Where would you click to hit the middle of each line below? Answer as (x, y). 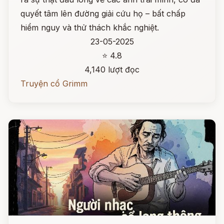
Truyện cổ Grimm (54, 83)
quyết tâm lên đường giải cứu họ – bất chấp (103, 13)
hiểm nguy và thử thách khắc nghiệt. (90, 27)
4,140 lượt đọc (112, 69)
